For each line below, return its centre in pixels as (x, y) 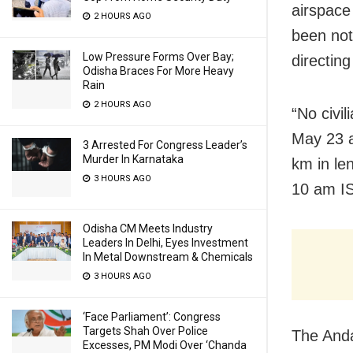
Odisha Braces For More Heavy (158, 71)
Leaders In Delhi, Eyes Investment (165, 243)
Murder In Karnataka (133, 159)
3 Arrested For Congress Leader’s (165, 145)
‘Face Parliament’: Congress (152, 317)
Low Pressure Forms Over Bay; (158, 57)
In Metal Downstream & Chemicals (168, 257)
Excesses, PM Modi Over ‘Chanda (165, 345)
